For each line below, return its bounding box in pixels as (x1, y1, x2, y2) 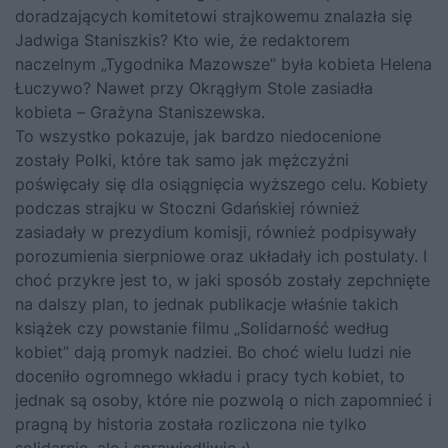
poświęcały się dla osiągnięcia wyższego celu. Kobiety (15, 174, 428, 195)
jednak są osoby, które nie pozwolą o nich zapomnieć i (15, 390, 432, 411)
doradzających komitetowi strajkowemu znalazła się (15, 6, 412, 27)
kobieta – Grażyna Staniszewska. (15, 102, 265, 123)
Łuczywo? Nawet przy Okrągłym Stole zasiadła (15, 78, 373, 99)
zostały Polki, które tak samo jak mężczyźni (15, 150, 349, 171)
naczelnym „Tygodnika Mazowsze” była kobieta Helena (15, 54, 432, 75)
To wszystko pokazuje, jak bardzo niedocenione (15, 126, 381, 147)
